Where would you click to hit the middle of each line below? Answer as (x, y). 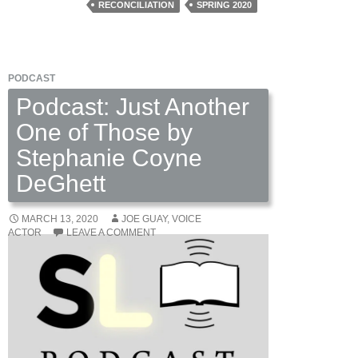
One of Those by (104, 132)
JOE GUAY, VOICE (161, 219)
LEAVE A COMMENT (111, 232)
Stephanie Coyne (109, 157)
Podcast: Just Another (133, 106)
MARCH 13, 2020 (60, 219)
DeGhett (61, 183)
